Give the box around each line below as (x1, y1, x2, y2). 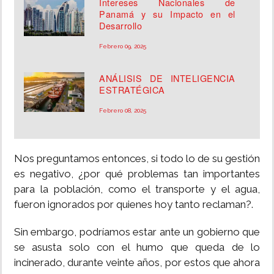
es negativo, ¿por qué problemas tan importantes (14, 168, 260, 180)
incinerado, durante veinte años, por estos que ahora (14, 256, 260, 269)
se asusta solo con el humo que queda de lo (14, 241, 260, 254)
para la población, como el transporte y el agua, (14, 183, 260, 196)
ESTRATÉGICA (99, 83, 165, 97)
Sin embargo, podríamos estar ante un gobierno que (14, 226, 260, 239)
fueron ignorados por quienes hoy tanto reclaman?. (14, 198, 253, 211)
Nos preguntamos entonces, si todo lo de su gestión (14, 152, 260, 165)
